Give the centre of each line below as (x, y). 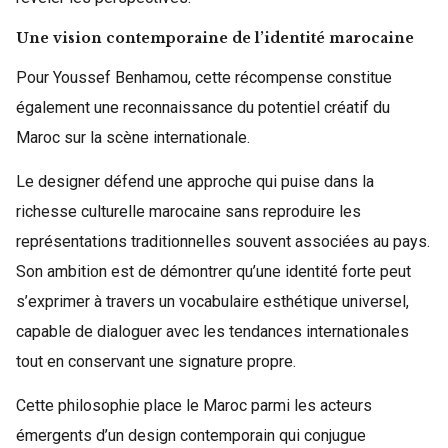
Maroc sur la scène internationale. (133, 137)
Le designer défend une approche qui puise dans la (195, 181)
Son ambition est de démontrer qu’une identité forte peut (213, 271)
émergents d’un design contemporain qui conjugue (191, 435)
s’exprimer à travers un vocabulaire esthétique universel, (212, 301)
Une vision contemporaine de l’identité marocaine (215, 38)
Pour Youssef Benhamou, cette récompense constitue (204, 77)
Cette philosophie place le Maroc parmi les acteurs (194, 405)
